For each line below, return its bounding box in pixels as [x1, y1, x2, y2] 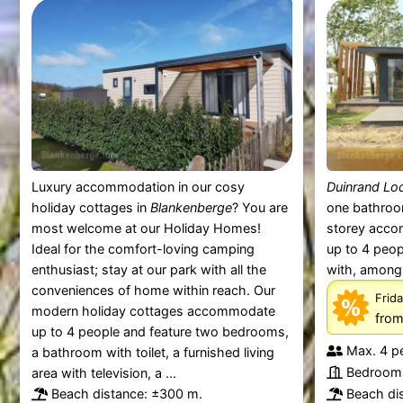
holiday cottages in [31, 200, 150, 216]
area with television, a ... [31, 365, 176, 381]
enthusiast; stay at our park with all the [31, 262, 266, 278]
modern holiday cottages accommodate [31, 303, 275, 319]
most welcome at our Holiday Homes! [31, 220, 261, 237]
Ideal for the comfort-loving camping [31, 241, 255, 257]
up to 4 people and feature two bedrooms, [31, 324, 289, 340]
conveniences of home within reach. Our [31, 282, 275, 299]
